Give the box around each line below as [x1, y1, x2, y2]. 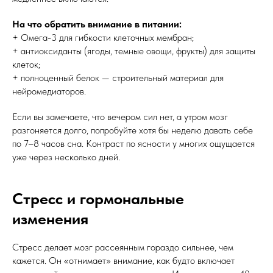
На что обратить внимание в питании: [12, 18, 182, 30]
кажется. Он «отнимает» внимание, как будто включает [12, 255, 235, 266]
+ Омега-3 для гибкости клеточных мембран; [12, 32, 194, 43]
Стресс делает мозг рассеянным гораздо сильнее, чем [12, 241, 233, 253]
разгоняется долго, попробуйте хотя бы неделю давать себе [12, 124, 253, 136]
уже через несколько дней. [12, 151, 120, 163]
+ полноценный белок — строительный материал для [12, 72, 224, 83]
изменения [12, 209, 88, 228]
